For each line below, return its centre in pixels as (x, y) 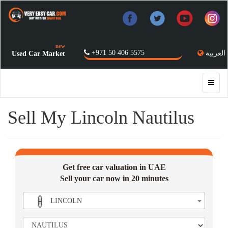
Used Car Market (38, 53)
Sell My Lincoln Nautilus (101, 118)
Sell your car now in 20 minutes (114, 178)
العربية (215, 53)
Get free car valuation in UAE (114, 167)
